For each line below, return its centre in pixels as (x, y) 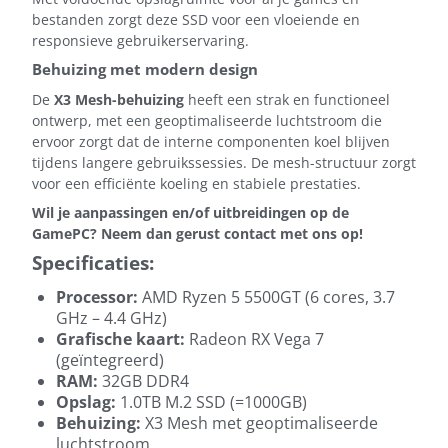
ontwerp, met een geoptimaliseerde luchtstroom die (207, 121)
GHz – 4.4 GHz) (111, 318)
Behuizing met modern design (145, 68)
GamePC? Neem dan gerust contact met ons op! (197, 234)
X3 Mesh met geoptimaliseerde (259, 423)
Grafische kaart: (120, 339)
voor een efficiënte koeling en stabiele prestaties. (196, 184)
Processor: (97, 297)
